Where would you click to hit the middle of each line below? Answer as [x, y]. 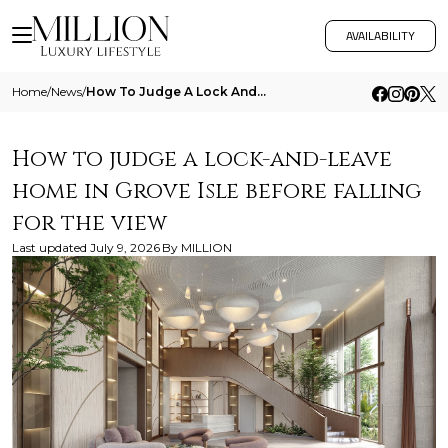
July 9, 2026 [125, 247]
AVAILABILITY [380, 35]
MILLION [206, 247]
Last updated [49, 247]
